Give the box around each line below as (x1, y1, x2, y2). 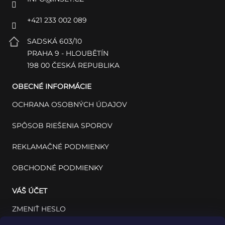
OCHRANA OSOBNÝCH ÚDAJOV (12, 99, 127, 109)
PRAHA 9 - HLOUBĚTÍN (27, 48, 108, 58)
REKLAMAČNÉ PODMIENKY (12, 142, 109, 151)
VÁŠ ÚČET (12, 186, 47, 195)
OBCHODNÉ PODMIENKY (12, 163, 103, 172)
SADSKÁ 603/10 (27, 36, 82, 46)
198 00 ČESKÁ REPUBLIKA (27, 60, 120, 70)
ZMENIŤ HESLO (12, 204, 66, 213)
